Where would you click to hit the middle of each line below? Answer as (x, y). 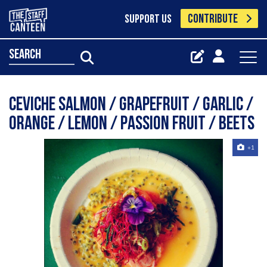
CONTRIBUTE (213, 19)
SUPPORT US (148, 20)
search (25, 55)
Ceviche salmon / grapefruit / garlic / (131, 105)
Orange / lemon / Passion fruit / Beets (132, 125)
